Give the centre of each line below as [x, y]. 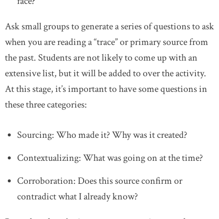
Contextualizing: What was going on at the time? [110, 158]
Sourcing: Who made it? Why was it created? [102, 135]
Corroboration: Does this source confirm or [100, 181]
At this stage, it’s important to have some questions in [106, 89]
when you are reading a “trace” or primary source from [107, 42]
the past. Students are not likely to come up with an [101, 57]
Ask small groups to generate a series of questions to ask [109, 26]
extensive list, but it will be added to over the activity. [106, 73]
